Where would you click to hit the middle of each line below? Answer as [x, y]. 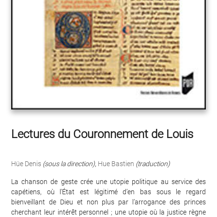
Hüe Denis [26, 164]
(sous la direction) [69, 164]
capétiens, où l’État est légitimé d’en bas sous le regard [108, 192]
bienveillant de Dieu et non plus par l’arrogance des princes [108, 202]
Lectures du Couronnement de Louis [102, 134]
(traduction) [153, 164]
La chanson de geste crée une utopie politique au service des [108, 182]
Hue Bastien [116, 164]
